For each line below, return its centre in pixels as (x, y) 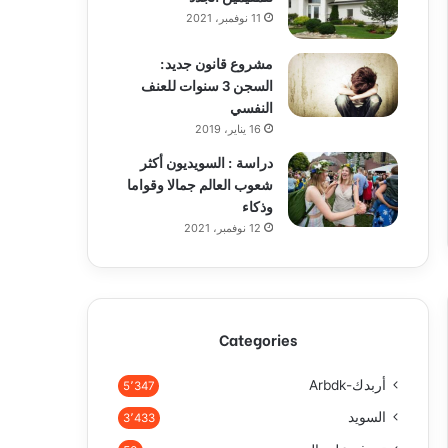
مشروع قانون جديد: (216, 62)
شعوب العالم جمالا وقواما (200, 183)
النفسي (251, 106)
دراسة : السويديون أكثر (206, 161)
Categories (258, 339)
